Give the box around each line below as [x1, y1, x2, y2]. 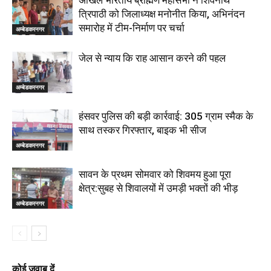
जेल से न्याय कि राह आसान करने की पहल [79, 51, 226, 64]
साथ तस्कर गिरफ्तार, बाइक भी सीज [79, 123, 206, 136]
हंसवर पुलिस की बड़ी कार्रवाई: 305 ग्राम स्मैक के [79, 109, 253, 122]
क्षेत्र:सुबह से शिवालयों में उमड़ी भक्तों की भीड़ [79, 181, 238, 194]
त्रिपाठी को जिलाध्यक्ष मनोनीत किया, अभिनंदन [79, 7, 245, 20]
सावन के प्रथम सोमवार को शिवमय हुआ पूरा [79, 168, 231, 180]
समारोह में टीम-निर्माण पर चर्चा [79, 21, 184, 34]
